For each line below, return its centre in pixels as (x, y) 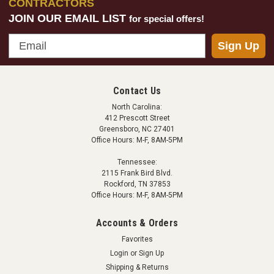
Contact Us (137, 91)
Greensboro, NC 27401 (137, 129)
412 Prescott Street (137, 118)
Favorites (137, 239)
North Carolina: (137, 107)
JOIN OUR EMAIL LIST (69, 18)
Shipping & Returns (137, 267)
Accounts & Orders (137, 223)
